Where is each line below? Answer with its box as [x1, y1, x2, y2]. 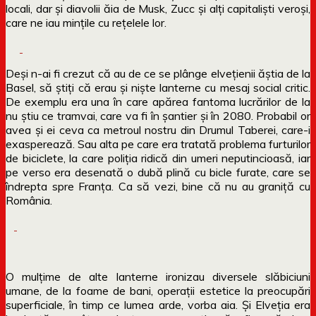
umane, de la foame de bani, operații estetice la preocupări [6, 283, 310, 298]
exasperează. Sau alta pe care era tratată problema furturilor [6, 136, 310, 151]
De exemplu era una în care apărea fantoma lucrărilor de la [6, 94, 310, 109]
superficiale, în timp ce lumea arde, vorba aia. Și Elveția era [6, 297, 310, 312]
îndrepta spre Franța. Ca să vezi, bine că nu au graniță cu [6, 178, 310, 193]
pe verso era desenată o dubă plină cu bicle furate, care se [6, 164, 310, 179]
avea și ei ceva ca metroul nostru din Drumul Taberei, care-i [6, 122, 310, 137]
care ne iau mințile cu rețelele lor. [6, 15, 166, 30]
